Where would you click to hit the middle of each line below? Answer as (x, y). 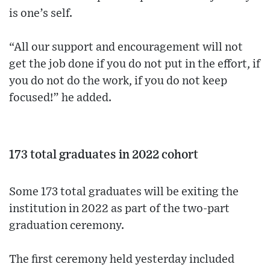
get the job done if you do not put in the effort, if (135, 64)
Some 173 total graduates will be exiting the (124, 192)
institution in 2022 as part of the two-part (119, 209)
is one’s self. (41, 13)
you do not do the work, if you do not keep (118, 81)
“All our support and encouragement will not (126, 47)
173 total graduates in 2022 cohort (104, 155)
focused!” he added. (60, 98)
